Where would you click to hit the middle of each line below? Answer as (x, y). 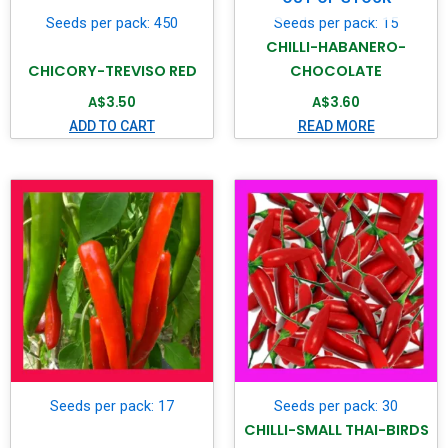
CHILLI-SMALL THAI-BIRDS (336, 429)
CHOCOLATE (336, 70)
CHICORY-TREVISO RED (112, 70)
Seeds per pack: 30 (336, 405)
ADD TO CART (112, 125)
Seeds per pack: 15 (336, 22)
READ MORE (336, 125)
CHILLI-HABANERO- (336, 46)
